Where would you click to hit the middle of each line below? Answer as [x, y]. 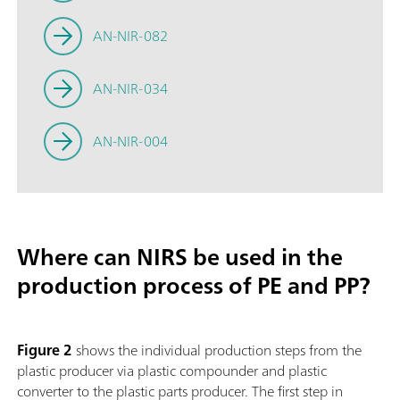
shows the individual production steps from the [217, 350]
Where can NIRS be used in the [180, 256]
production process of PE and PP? [194, 285]
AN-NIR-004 [130, 141]
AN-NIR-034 [130, 88]
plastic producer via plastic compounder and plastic [172, 370]
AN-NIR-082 [130, 35]
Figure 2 [45, 350]
